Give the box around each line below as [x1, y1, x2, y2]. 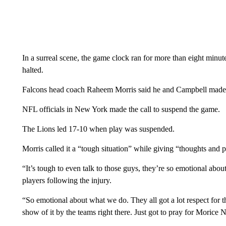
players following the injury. [22, 176, 111, 185]
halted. [22, 66, 43, 74]
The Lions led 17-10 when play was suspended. [22, 125, 175, 133]
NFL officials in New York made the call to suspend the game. [22, 105, 220, 114]
